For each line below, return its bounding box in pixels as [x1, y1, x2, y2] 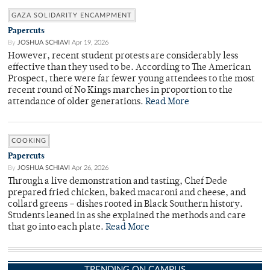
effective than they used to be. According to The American [8, 63, 251, 72]
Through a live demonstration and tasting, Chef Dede [8, 177, 227, 186]
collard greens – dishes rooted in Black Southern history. [8, 199, 243, 209]
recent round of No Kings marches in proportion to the [8, 86, 233, 95]
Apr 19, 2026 [72, 39, 108, 46]
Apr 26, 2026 [72, 164, 108, 171]
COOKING [11, 137, 46, 144]
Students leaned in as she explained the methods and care [8, 211, 246, 221]
